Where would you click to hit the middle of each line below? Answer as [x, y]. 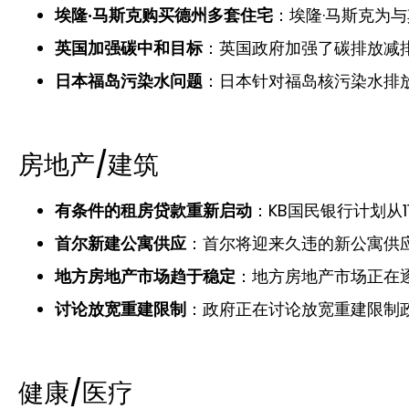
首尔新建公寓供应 [121, 243]
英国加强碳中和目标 [129, 47]
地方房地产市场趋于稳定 [145, 276]
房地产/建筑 [89, 164]
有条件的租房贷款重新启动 [153, 210]
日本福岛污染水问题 [129, 80]
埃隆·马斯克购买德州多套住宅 [164, 15]
